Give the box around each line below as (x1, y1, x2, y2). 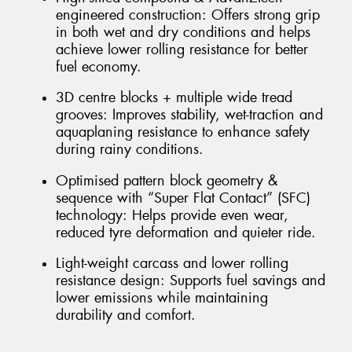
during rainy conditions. (56, 140, 203, 159)
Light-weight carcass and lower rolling (56, 254, 288, 273)
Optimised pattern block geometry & (56, 170, 278, 190)
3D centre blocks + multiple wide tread (56, 88, 292, 108)
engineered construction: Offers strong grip (56, 5, 320, 24)
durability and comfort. (56, 306, 196, 325)
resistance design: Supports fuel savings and (56, 271, 325, 291)
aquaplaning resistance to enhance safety (56, 123, 310, 142)
